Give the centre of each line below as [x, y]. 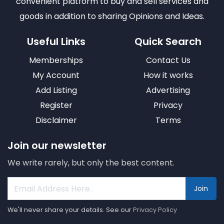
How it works [168, 75]
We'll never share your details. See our [70, 210]
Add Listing [56, 90]
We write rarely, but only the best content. [91, 163]
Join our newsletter [57, 145]
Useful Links [56, 41]
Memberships [56, 60]
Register [56, 105]
